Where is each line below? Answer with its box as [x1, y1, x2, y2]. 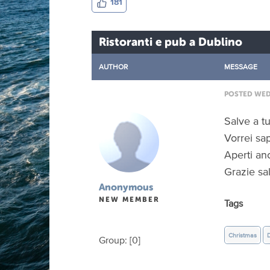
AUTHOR [99, 61, 128, 72]
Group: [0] [99, 233, 140, 247]
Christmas [228, 230, 257, 240]
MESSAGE [224, 61, 257, 72]
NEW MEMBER [99, 195, 160, 204]
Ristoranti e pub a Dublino [99, 35, 242, 48]
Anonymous [99, 181, 153, 192]
